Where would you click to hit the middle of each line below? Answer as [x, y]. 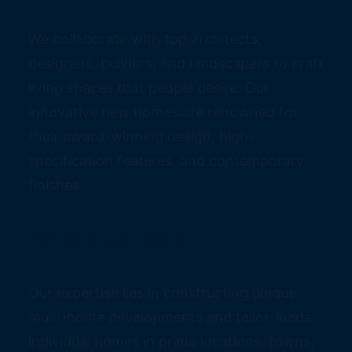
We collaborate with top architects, [145, 39]
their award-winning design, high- [141, 136]
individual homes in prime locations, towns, [171, 341]
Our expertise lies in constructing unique [162, 293]
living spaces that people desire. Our [149, 88]
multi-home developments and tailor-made [170, 317]
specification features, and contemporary [166, 161]
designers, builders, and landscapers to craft [176, 63]
